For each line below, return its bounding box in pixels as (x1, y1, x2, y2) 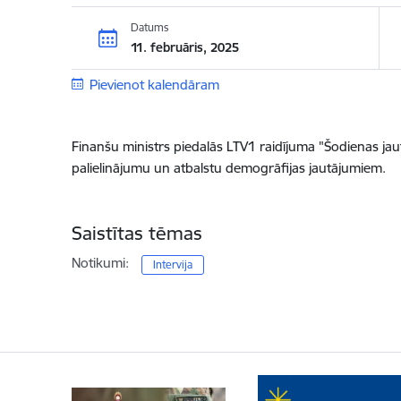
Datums (130, 20, 169, 34)
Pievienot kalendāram (90, 76, 219, 93)
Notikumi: (71, 254, 129, 271)
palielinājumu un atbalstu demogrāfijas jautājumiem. (71, 159, 386, 176)
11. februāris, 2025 (130, 38, 239, 55)
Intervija (152, 258, 192, 271)
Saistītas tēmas (71, 221, 202, 245)
